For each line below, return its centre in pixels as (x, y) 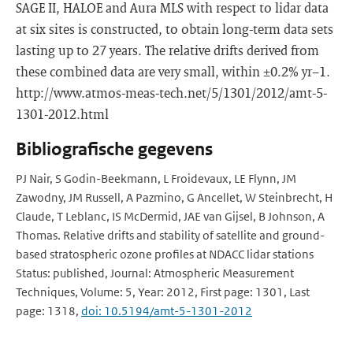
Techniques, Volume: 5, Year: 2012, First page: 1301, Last (163, 292)
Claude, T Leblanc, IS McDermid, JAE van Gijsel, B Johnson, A (170, 216)
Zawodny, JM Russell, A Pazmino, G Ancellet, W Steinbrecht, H (174, 197)
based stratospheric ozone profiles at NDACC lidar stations (165, 254)
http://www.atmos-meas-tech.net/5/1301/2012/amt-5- (171, 93)
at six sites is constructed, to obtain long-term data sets (175, 29)
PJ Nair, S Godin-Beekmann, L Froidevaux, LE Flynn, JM (156, 178)
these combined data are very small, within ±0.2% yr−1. (173, 71)
